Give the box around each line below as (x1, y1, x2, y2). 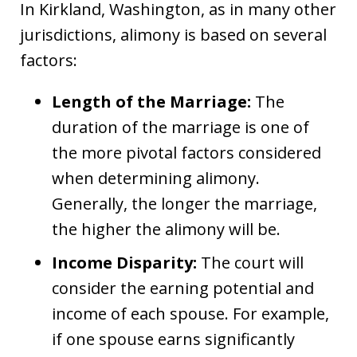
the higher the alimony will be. (52, 218, 280, 241)
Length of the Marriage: (52, 91, 251, 113)
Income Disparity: (52, 252, 197, 274)
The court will (197, 252, 304, 274)
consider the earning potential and (52, 277, 314, 300)
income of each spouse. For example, (52, 303, 329, 325)
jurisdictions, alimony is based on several (20, 24, 327, 46)
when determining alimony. (52, 167, 260, 190)
